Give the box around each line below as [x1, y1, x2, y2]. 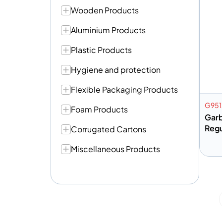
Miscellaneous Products [71, 144, 160, 154]
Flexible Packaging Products [71, 84, 178, 95]
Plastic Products [71, 45, 132, 55]
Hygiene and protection [71, 64, 161, 75]
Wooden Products [71, 5, 139, 15]
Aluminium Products [71, 25, 146, 35]
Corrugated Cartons [71, 124, 146, 134]
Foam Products [71, 104, 128, 114]
